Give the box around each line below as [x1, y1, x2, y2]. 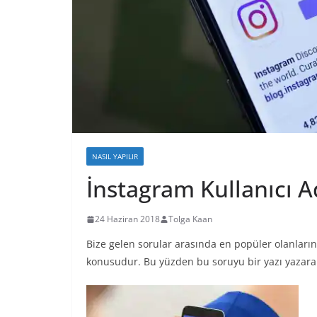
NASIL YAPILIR [92, 151, 138, 162]
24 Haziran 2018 [95, 213, 160, 226]
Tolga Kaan [168, 213, 212, 226]
